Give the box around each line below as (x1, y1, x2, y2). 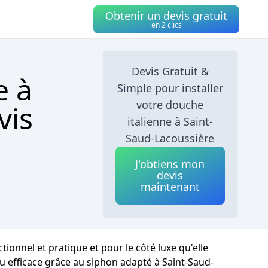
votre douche (136, 98, 204, 112)
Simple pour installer (117, 81, 223, 95)
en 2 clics (151, 19, 182, 30)
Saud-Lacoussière (126, 131, 215, 145)
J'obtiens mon (135, 157, 205, 171)
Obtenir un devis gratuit (105, 8, 227, 23)
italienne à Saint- (127, 114, 213, 129)
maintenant (140, 179, 200, 194)
